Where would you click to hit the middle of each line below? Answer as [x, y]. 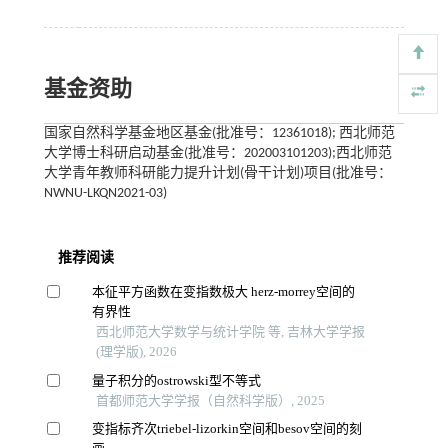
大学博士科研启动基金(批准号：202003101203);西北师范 [217, 153]
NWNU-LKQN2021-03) [105, 193]
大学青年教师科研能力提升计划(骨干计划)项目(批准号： [217, 173]
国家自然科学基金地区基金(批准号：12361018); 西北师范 [219, 133]
